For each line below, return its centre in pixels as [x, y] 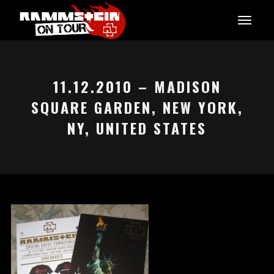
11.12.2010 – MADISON [137, 86]
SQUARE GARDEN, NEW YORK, [137, 107]
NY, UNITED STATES [137, 128]
